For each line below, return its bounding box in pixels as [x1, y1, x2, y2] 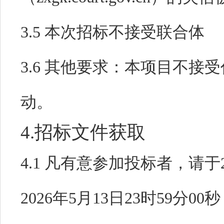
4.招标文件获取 [20, 122, 145, 142]
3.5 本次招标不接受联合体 [20, 23, 204, 41]
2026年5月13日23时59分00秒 [20, 189, 220, 207]
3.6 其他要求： [20, 58, 124, 76]
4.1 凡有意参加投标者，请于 [20, 154, 220, 172]
